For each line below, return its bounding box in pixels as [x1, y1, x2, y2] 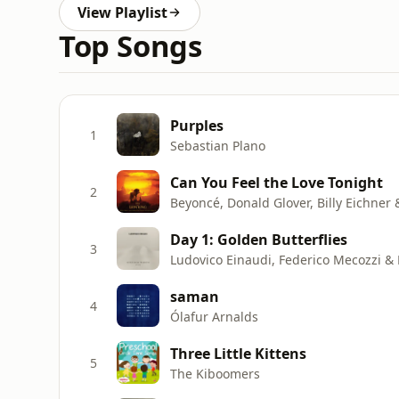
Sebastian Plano [170, 136, 265, 154]
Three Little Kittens [170, 343, 306, 363]
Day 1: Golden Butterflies [170, 229, 347, 249]
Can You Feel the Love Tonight [170, 172, 383, 192]
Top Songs [59, 26, 202, 66]
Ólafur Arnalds [170, 307, 258, 325]
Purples [170, 115, 224, 135]
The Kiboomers [170, 364, 260, 382]
